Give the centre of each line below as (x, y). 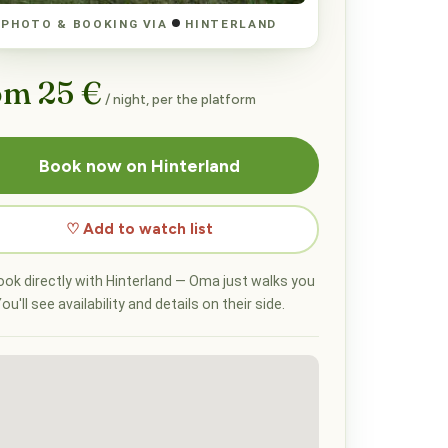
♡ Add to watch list (139, 228)
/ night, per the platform (178, 99)
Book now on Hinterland (139, 165)
